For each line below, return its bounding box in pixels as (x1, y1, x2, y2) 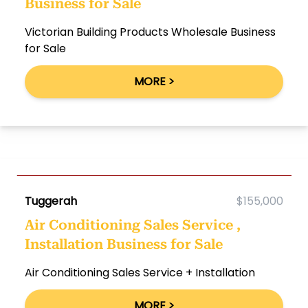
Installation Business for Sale (25, 236, 223, 252)
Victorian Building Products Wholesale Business (25, 24, 276, 40)
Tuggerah (25, 193, 77, 209)
